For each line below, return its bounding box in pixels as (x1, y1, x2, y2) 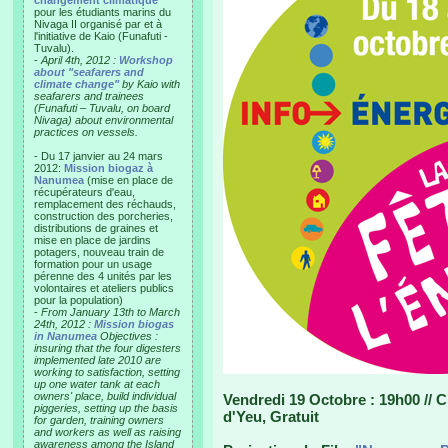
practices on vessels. (34, 126, 138, 138)
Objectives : (97, 330, 158, 342)
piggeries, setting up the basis (34, 402, 178, 414)
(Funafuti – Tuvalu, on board (34, 102, 170, 114)
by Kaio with (119, 78, 180, 90)
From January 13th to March (41, 306, 180, 318)
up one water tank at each (34, 378, 160, 390)
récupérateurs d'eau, (34, 186, 135, 198)
